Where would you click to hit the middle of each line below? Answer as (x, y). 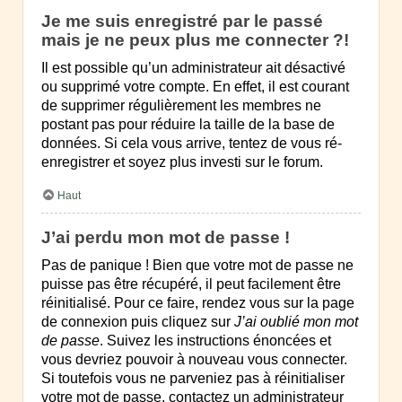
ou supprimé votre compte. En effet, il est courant (195, 87)
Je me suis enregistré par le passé (182, 22)
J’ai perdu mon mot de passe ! (166, 238)
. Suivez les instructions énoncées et (215, 341)
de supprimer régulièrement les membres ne (181, 106)
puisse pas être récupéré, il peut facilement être (191, 284)
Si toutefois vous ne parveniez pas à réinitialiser (193, 379)
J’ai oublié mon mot (296, 322)
